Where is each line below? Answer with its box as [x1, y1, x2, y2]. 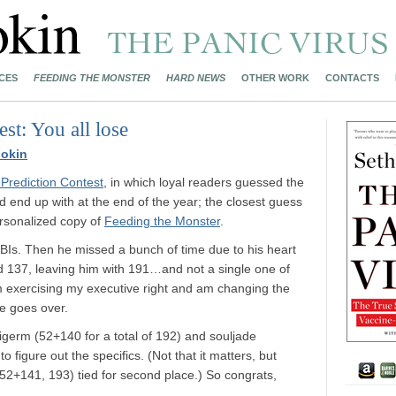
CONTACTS [325, 72, 379, 83]
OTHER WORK [241, 72, 309, 83]
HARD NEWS [166, 72, 225, 83]
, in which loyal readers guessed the [103, 175, 304, 189]
